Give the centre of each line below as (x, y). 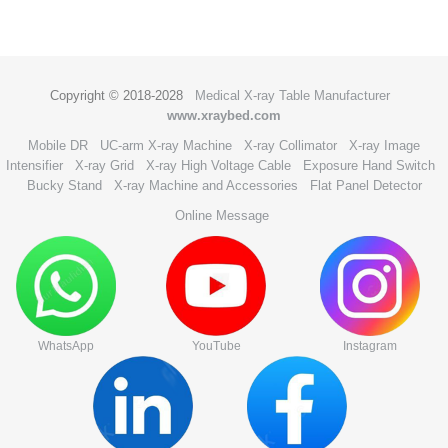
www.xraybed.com (224, 115)
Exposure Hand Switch (368, 165)
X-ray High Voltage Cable (218, 165)
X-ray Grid (104, 165)
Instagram (370, 346)
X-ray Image (384, 145)
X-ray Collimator (290, 145)
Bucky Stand (64, 185)
